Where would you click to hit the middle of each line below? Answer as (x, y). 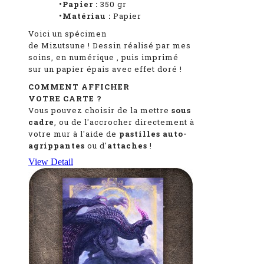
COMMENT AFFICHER (79, 87)
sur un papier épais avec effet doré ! (105, 69)
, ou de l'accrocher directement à (124, 122)
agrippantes (58, 146)
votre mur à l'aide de (74, 134)
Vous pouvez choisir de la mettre (100, 110)
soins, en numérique (72, 57)
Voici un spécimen (67, 34)
